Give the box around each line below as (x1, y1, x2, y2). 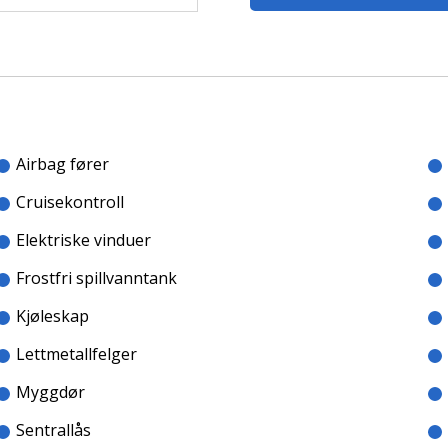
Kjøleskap (16, 305, 89, 327)
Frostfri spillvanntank (16, 267, 177, 289)
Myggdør (16, 381, 85, 403)
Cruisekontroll (16, 191, 124, 213)
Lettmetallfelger (16, 343, 137, 365)
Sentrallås (16, 419, 91, 441)
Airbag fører (16, 153, 109, 175)
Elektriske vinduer (16, 229, 151, 251)
